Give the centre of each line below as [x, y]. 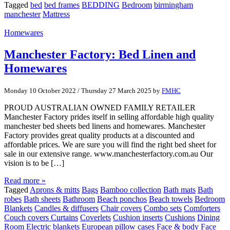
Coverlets [95, 218]
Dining [208, 218]
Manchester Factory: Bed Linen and [100, 55]
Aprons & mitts [55, 190]
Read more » [25, 181]
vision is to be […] [34, 163]
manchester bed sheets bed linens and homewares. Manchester [105, 126]
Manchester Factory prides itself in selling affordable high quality [109, 117]
